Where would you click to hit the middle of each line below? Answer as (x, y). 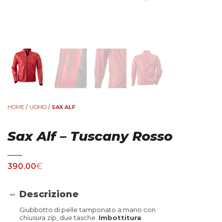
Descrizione (49, 194)
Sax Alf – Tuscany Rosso (90, 137)
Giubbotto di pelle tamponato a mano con (88, 210)
